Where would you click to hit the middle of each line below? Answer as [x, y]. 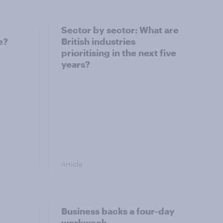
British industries [98, 41]
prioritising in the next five [119, 53]
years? [76, 64]
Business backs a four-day [118, 211]
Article [72, 164]
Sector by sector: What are [120, 30]
